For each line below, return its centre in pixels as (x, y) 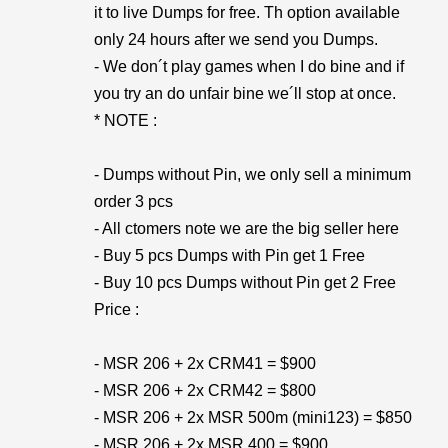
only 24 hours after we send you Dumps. (236, 39)
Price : (116, 309)
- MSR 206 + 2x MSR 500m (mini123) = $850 (253, 417)
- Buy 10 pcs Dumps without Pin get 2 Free (245, 282)
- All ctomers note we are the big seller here (246, 228)
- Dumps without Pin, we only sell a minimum (252, 174)
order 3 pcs (133, 201)
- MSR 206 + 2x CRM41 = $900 (205, 363)
